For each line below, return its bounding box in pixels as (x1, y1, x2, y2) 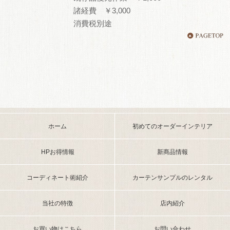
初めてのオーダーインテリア (132, 123, 213, 130)
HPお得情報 (41, 148, 74, 156)
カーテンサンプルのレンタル (132, 174, 213, 182)
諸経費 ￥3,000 (73, 6, 130, 15)
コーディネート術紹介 (27, 174, 88, 182)
